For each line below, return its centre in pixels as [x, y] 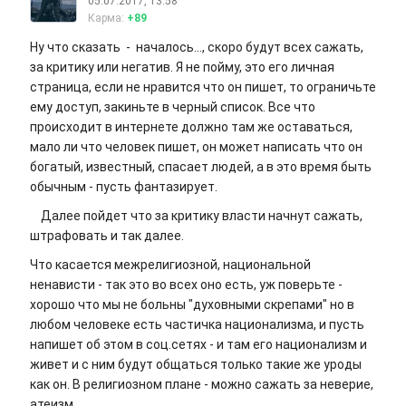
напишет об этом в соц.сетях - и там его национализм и [198, 345]
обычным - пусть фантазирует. [124, 187]
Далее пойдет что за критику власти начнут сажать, [196, 216]
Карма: [107, 19]
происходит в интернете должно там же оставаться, [191, 127]
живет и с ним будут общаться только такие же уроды [196, 365]
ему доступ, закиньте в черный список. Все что [173, 107]
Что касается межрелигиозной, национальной [170, 265]
